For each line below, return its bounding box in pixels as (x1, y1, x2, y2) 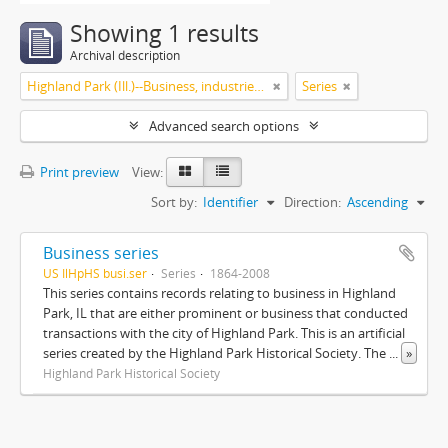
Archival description (70, 47, 180, 64)
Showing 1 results (70, 18, 259, 49)
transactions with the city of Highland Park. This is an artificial (43, 324, 405, 342)
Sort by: (151, 193, 197, 211)
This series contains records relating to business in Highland (43, 284, 396, 302)
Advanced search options (149, 117, 299, 135)
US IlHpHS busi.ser (43, 265, 147, 281)
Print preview (37, 163, 119, 181)
